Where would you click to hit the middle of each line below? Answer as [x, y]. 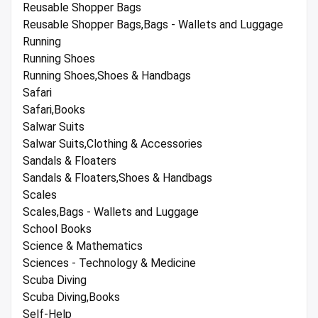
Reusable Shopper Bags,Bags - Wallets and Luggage [153, 25]
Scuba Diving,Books [71, 297]
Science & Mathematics [83, 246]
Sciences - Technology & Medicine [109, 263]
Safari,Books [54, 110]
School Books [57, 229]
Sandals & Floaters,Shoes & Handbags [117, 178]
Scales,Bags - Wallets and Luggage [111, 212]
